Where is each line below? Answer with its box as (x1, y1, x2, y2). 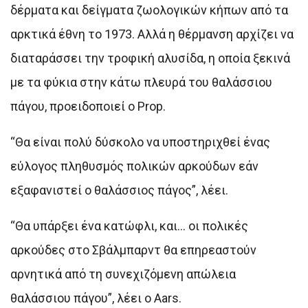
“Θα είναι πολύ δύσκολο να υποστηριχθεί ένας (10, 134, 270, 149)
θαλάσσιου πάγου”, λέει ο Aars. (10, 290, 181, 305)
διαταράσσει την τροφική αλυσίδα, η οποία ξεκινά (10, 50, 290, 65)
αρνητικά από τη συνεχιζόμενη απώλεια (10, 266, 236, 281)
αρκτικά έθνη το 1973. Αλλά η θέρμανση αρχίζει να (10, 26, 294, 41)
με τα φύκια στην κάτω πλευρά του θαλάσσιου (10, 74, 272, 89)
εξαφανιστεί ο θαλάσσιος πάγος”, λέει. (10, 182, 228, 197)
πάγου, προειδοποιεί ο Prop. (10, 98, 166, 113)
